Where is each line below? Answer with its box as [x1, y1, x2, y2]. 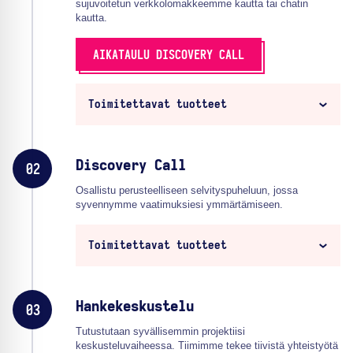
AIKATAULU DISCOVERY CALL [93, 48, 244, 61]
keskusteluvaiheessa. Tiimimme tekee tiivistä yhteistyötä [76, 339, 338, 351]
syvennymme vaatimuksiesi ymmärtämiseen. [76, 198, 283, 210]
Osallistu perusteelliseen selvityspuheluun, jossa [76, 184, 298, 196]
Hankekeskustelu [76, 299, 194, 314]
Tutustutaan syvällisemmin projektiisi [76, 325, 245, 337]
